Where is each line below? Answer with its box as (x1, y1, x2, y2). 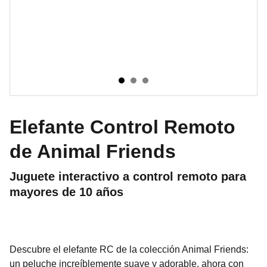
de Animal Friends (10, 141, 176, 162)
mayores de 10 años (10, 185, 123, 198)
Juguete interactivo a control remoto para (10, 170, 246, 183)
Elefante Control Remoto (10, 116, 235, 138)
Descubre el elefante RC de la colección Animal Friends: (10, 244, 249, 254)
